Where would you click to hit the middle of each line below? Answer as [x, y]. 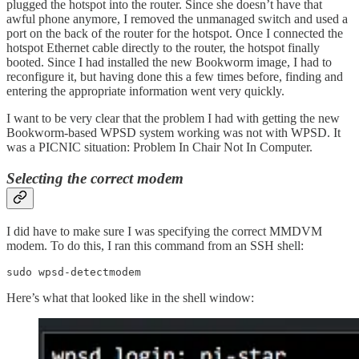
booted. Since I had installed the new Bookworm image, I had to [169, 63]
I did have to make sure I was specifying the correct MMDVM [164, 231]
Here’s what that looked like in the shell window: [130, 297]
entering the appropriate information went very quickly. [145, 91]
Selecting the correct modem [95, 179]
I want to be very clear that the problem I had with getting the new [173, 119]
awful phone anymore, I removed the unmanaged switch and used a [177, 19]
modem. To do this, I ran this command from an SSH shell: [155, 245]
